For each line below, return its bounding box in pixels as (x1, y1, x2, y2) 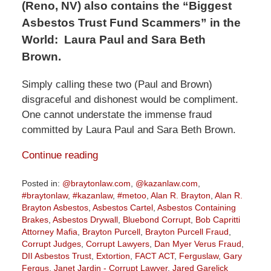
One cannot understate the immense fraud (21, 109, 212, 120)
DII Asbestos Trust (21, 250, 91, 261)
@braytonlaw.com (62, 178, 131, 188)
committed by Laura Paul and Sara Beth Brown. (21, 124, 236, 135)
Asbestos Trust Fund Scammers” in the (21, 16, 241, 29)
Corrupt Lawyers (85, 238, 149, 249)
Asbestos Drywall (52, 214, 118, 224)
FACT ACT (134, 250, 174, 261)
